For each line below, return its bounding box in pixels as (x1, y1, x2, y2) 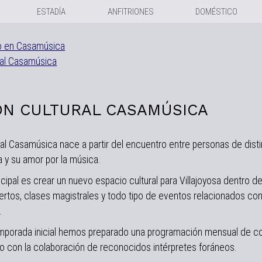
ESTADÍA (37, 6, 66, 17)
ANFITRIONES (107, 6, 154, 17)
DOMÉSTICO (195, 6, 237, 17)
